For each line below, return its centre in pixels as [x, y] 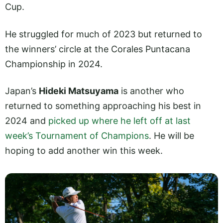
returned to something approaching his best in [103, 106]
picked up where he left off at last [119, 120]
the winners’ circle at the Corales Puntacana [98, 49]
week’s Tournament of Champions [77, 135]
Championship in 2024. [55, 64]
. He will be [171, 135]
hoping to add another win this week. [84, 150]
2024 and [27, 120]
